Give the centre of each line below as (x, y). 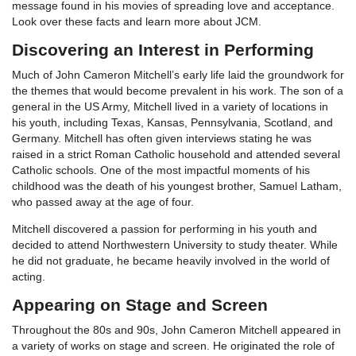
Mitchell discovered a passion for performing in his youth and (164, 228)
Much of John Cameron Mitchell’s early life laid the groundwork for (178, 74)
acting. (30, 276)
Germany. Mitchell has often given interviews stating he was (162, 138)
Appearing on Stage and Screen (140, 304)
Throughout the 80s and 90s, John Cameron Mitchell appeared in (176, 329)
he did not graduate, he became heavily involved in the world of (171, 260)
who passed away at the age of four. (104, 201)
